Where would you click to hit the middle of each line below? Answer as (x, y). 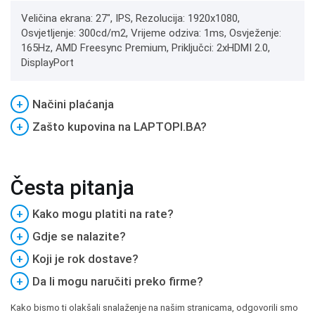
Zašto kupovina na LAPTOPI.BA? (120, 127)
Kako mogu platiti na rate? (103, 214)
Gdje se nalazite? (79, 236)
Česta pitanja (72, 187)
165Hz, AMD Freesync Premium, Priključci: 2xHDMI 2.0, (146, 48)
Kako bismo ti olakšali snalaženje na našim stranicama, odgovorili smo (154, 308)
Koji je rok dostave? (85, 259)
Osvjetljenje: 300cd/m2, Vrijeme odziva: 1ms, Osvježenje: (151, 33)
